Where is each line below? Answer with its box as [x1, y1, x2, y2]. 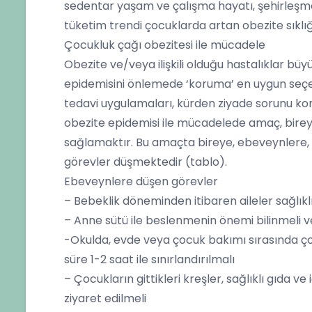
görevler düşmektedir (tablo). [64, 154, 227, 170]
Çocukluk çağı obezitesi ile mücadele [64, 37, 265, 53]
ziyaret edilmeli [64, 290, 146, 306]
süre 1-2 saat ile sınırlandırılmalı [64, 251, 235, 267]
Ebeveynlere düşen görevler [64, 173, 218, 189]
